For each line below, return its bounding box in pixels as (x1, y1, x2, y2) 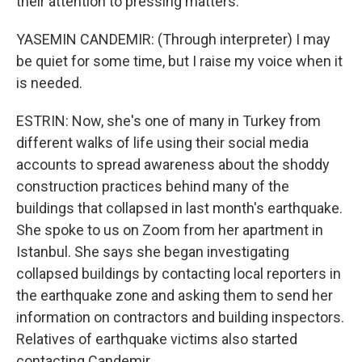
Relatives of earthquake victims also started (16, 330, 297, 347)
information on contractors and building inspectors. (16, 309, 344, 326)
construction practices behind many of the (16, 178, 289, 195)
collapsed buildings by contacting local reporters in (16, 265, 341, 282)
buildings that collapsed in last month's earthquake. (16, 200, 343, 217)
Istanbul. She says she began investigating (16, 243, 289, 260)
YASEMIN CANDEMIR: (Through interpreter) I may (16, 31, 330, 48)
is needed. (16, 74, 82, 91)
